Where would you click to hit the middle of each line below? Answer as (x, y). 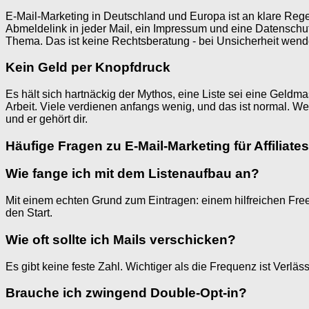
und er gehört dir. (47, 119)
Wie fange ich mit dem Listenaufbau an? (132, 174)
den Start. (29, 213)
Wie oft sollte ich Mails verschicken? (121, 239)
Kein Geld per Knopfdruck (88, 68)
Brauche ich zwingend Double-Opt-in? (126, 293)
